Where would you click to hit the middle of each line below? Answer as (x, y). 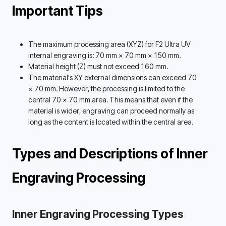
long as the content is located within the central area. (111, 122)
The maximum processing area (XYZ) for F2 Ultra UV (109, 44)
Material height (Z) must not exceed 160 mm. (98, 66)
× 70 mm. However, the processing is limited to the (106, 88)
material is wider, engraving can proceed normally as (111, 110)
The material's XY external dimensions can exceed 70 (112, 77)
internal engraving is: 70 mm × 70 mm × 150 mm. (105, 55)
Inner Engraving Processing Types (98, 214)
